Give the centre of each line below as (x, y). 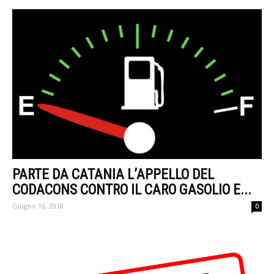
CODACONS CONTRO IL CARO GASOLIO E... (132, 190)
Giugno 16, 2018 (38, 206)
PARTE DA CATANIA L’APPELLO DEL (113, 175)
